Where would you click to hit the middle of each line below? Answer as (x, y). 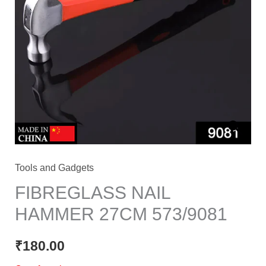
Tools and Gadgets (54, 167)
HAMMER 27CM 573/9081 (121, 214)
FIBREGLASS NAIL (92, 192)
